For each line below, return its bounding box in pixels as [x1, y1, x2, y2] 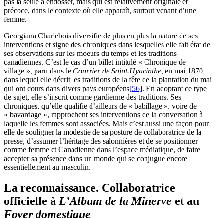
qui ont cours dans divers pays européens [4, 84, 129, 93]
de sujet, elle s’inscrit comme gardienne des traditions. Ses [4, 93, 181, 102]
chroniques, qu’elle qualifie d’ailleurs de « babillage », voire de [4, 102, 197, 110]
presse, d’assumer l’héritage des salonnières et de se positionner [4, 137, 198, 145]
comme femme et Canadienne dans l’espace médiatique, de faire [4, 145, 200, 154]
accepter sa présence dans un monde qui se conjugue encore [4, 154, 187, 163]
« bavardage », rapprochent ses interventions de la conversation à [4, 110, 203, 119]
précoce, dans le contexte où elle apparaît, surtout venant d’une [4, 6, 196, 15]
